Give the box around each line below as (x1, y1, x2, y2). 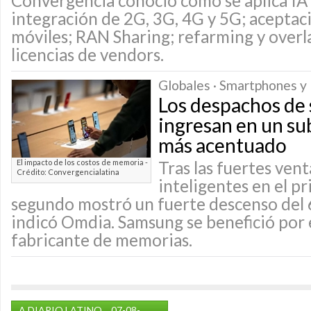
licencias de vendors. (11, 44, 164, 65)
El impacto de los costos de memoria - (17, 158, 148, 167)
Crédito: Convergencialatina (17, 167, 119, 176)
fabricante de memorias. (11, 230, 192, 250)
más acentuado (158, 133, 287, 157)
